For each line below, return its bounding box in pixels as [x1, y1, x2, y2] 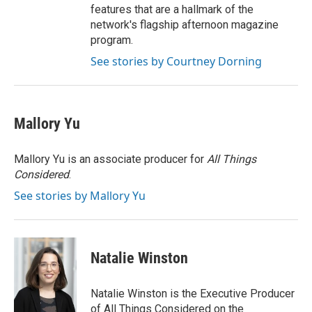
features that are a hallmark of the [91, 3, 253, 16]
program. [91, 33, 133, 47]
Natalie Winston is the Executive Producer [91, 287, 295, 300]
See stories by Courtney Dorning [91, 54, 262, 69]
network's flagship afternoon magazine [91, 18, 279, 31]
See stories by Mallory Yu [14, 188, 146, 203]
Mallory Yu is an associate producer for [14, 153, 207, 166]
